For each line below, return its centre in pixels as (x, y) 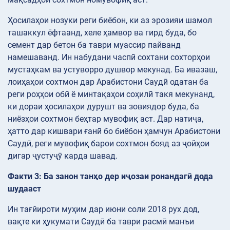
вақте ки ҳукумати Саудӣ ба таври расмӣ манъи (101, 222)
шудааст (24, 189)
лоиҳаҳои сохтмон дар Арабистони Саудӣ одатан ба (108, 82)
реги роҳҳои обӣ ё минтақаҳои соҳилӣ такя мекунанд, (111, 94)
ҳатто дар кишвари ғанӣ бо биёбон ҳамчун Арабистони (114, 131)
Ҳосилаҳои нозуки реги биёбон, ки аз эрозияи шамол (110, 21)
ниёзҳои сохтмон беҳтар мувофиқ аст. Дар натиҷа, (106, 119)
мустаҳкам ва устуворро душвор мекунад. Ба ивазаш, (112, 70)
